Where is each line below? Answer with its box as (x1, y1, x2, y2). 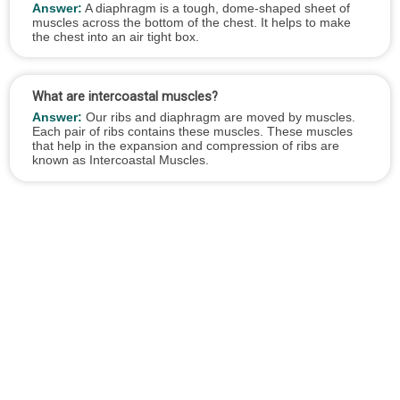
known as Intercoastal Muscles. (31, 152, 209, 167)
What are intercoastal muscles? (31, 89, 218, 105)
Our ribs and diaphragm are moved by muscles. (81, 109, 355, 124)
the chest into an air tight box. (31, 29, 199, 44)
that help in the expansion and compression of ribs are (31, 137, 339, 153)
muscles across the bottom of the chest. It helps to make (31, 14, 351, 29)
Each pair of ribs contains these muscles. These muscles (31, 123, 353, 138)
